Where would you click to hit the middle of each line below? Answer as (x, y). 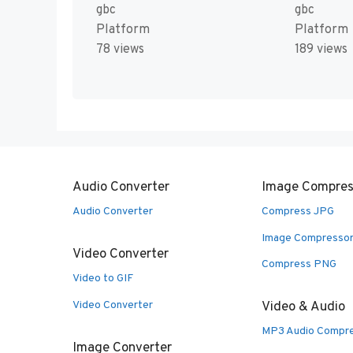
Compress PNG (299, 265)
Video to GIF (103, 279)
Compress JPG (298, 212)
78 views (120, 50)
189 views (321, 50)
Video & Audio (303, 308)
